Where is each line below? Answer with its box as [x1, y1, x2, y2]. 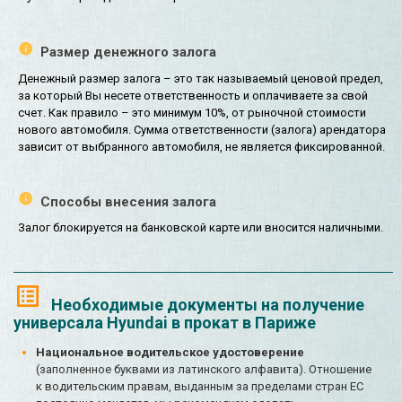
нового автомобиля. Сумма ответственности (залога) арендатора [18, 122, 386, 136]
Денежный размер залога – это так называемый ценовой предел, [18, 71, 383, 85]
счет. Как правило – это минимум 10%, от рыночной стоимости [18, 105, 366, 119]
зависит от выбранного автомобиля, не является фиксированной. [18, 139, 385, 153]
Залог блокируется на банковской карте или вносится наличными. [18, 221, 383, 235]
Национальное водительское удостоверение [36, 345, 304, 360]
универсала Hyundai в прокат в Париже [13, 313, 316, 333]
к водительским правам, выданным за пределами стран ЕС [36, 380, 363, 394]
